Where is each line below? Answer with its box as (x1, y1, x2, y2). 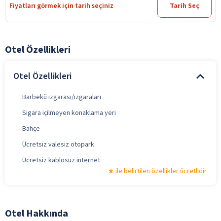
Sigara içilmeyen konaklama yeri (22, 108, 116, 118)
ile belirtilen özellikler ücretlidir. (115, 166, 208, 176)
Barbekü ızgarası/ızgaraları (22, 92, 101, 102)
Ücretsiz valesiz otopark (22, 139, 94, 149)
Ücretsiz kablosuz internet (22, 155, 100, 165)
